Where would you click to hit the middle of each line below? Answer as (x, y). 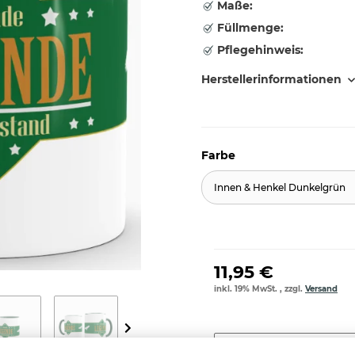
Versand (321, 289)
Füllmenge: (249, 28)
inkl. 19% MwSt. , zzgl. (260, 289)
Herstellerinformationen (271, 79)
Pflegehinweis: (259, 50)
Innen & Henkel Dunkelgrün (280, 187)
